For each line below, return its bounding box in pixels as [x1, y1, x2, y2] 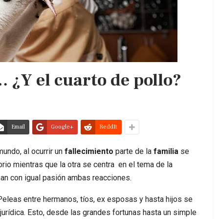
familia [153, 146, 178, 156]
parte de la [115, 146, 153, 156]
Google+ [51, 123, 73, 131]
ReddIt [99, 123, 117, 131]
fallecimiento [65, 146, 115, 156]
